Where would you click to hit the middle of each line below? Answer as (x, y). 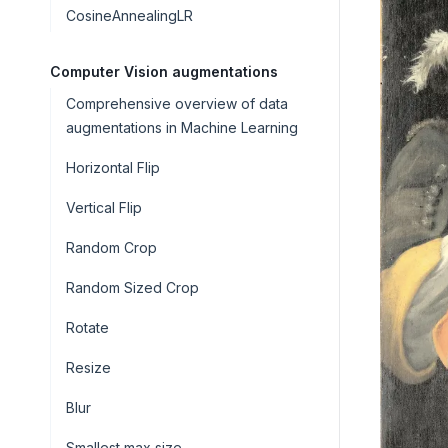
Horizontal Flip (113, 167)
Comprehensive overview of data (177, 103)
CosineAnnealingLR (129, 15)
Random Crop (111, 247)
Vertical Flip (104, 207)
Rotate (87, 327)
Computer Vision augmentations (164, 71)
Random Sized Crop (132, 287)
